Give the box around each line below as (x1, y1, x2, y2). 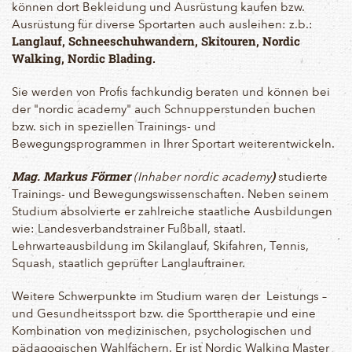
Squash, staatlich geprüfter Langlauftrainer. (12, 253, 245, 273)
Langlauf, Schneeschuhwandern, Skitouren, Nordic (12, 33, 300, 49)
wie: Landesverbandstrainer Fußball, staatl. (12, 218, 246, 238)
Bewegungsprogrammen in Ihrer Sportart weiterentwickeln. (12, 134, 335, 153)
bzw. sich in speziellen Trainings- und (12, 116, 216, 136)
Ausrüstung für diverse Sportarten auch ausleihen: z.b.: (12, 14, 313, 34)
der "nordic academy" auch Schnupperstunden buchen (12, 99, 316, 119)
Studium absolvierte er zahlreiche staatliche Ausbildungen (12, 201, 332, 221)
